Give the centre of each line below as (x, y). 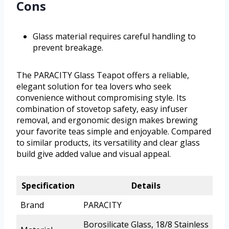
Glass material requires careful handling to (114, 36)
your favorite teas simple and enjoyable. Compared (114, 131)
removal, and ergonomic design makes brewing (107, 120)
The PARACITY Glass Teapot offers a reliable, (103, 75)
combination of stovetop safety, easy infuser (102, 109)
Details (146, 185)
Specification (48, 185)
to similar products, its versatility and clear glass (108, 142)
